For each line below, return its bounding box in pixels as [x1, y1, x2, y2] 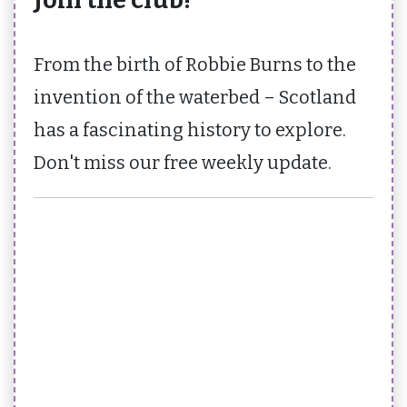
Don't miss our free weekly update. [34, 151, 332, 174]
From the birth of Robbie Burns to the [34, 53, 356, 75]
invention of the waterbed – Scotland [34, 85, 356, 108]
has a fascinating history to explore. [34, 118, 346, 141]
